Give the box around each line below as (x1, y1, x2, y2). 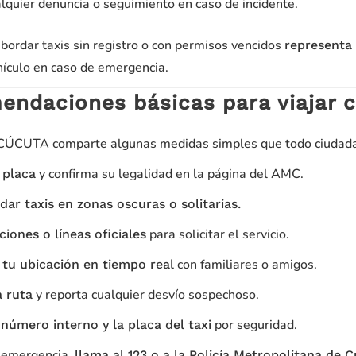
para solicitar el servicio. (146, 226, 289, 243)
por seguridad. (211, 316, 297, 334)
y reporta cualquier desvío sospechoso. (33, 286, 259, 304)
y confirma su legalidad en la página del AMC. (36, 165, 304, 183)
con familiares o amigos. (174, 256, 317, 273)
